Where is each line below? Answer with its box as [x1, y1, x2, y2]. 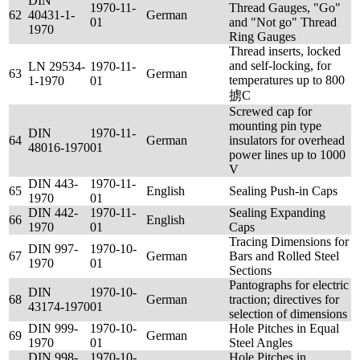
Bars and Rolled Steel [229, 249, 339, 263]
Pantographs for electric [229, 278, 349, 292]
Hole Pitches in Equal [229, 321, 339, 335]
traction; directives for [229, 292, 339, 306]
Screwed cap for [229, 104, 312, 118]
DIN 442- [28, 206, 78, 219]
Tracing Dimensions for [229, 235, 349, 248]
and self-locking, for [229, 59, 331, 72]
